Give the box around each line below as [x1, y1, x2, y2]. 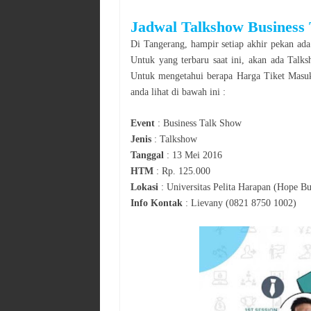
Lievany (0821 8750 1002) [191, 197, 296, 208]
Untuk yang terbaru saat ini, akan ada [131, 54, 288, 65]
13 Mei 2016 [172, 149, 222, 160]
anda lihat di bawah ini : [131, 86, 226, 97]
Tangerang [143, 38, 185, 49]
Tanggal [131, 149, 164, 160]
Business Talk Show [163, 117, 242, 128]
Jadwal [131, 17, 181, 35]
